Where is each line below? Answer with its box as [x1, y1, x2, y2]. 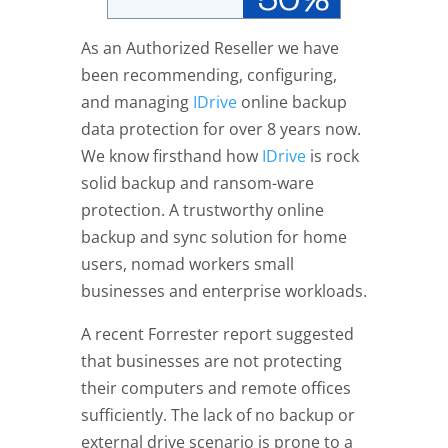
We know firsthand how [80, 145, 262, 168]
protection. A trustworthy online [80, 199, 324, 222]
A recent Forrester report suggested [80, 323, 354, 346]
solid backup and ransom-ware [80, 172, 314, 195]
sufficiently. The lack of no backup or [80, 404, 355, 427]
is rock [309, 145, 359, 168]
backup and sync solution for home [80, 226, 347, 249]
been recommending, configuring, [80, 64, 337, 87]
